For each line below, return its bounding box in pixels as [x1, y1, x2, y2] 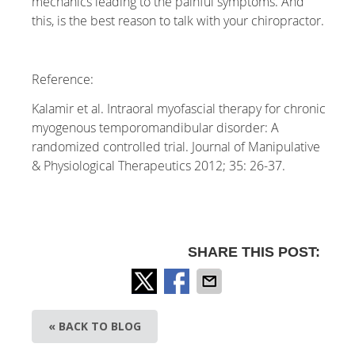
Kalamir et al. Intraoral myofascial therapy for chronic [32, 100, 326, 118]
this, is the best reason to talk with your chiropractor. [32, 12, 325, 30]
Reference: [32, 71, 94, 89]
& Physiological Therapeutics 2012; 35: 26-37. [32, 157, 286, 175]
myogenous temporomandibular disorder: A [32, 119, 280, 137]
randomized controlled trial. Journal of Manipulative [32, 138, 321, 156]
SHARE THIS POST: [187, 244, 320, 261]
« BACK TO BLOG [48, 319, 142, 334]
